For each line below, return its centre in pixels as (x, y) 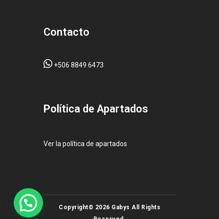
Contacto (66, 32)
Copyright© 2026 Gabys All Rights (109, 207)
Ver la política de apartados (85, 143)
